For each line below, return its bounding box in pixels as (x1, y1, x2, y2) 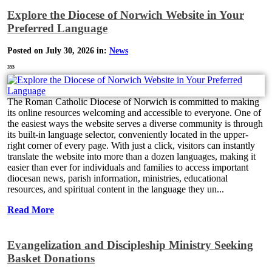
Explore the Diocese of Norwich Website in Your (7, 8, 244, 21)
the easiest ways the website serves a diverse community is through (7, 118, 263, 129)
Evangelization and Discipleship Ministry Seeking (7, 238, 253, 251)
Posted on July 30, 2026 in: (7, 46, 109, 56)
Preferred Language (7, 21, 107, 35)
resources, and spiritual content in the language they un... (7, 184, 224, 195)
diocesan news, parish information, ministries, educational (7, 173, 228, 184)
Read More (7, 205, 54, 216)
